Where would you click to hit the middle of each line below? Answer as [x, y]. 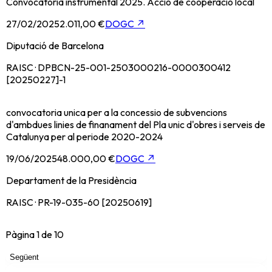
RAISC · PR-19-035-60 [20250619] [79, 202]
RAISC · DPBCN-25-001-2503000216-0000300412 [118, 68]
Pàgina [21, 235]
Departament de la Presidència [71, 181]
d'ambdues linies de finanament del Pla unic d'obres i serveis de [136, 125]
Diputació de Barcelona [55, 46]
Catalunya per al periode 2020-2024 [84, 137]
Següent [24, 257]
